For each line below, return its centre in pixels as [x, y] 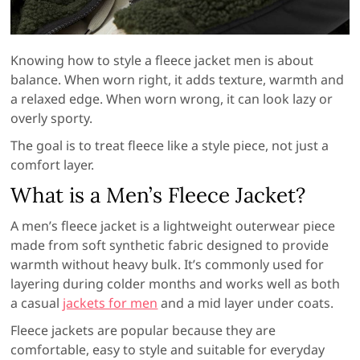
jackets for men [110, 303]
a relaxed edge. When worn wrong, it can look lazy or [172, 99]
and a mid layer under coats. [246, 303]
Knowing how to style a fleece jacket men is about [162, 61]
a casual [37, 303]
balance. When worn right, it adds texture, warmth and [178, 80]
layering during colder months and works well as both [176, 284]
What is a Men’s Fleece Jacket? [158, 195]
